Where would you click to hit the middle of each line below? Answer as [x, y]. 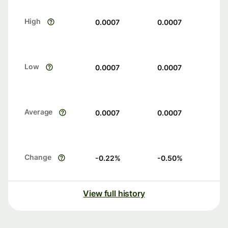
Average [39, 112]
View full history [114, 194]
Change [38, 157]
